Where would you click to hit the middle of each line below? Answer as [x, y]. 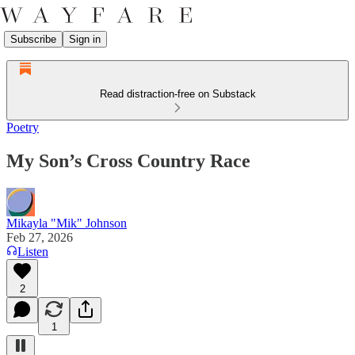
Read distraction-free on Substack [177, 94]
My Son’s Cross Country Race [128, 160]
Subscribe [33, 39]
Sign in [85, 39]
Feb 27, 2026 [40, 237]
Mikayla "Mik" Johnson [67, 223]
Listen [33, 251]
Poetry [23, 127]
